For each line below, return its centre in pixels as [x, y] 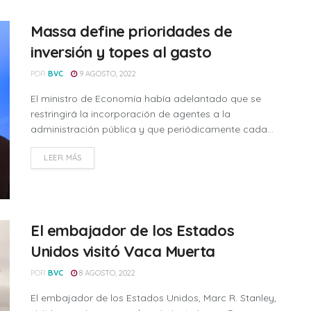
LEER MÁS [63, 157]
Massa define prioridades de [132, 31]
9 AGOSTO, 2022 [107, 73]
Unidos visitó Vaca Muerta [123, 252]
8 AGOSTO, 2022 [106, 273]
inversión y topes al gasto [121, 52]
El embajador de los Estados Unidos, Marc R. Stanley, [153, 298]
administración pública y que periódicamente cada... [152, 129]
